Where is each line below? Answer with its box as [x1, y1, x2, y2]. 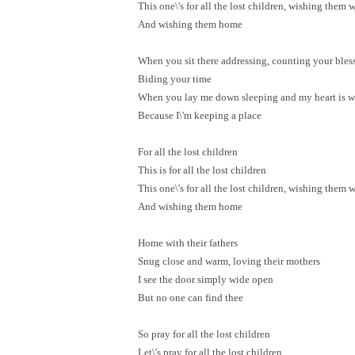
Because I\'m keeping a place [138, 109, 262, 121]
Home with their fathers [138, 237, 239, 249]
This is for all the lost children [138, 164, 267, 176]
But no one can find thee [138, 292, 244, 303]
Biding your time [138, 73, 212, 85]
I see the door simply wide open [138, 273, 274, 285]
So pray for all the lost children [138, 328, 271, 340]
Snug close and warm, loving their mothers [138, 255, 321, 267]
